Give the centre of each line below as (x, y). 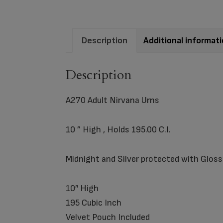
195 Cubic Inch (94, 203)
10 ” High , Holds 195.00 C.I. (118, 130)
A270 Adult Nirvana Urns (112, 101)
